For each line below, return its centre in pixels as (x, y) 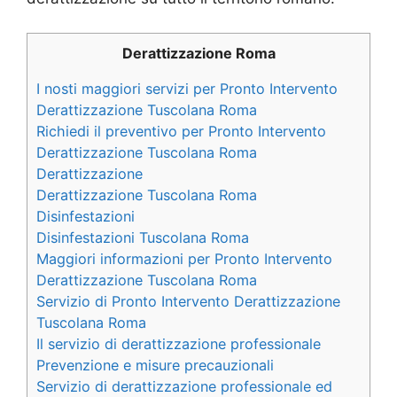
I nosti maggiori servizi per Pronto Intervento (187, 88)
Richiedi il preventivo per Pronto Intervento (181, 131)
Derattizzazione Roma (198, 53)
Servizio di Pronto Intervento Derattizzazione (188, 301)
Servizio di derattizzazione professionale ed (184, 386)
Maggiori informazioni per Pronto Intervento (184, 258)
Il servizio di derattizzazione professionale (179, 343)
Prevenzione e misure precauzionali (155, 365)
